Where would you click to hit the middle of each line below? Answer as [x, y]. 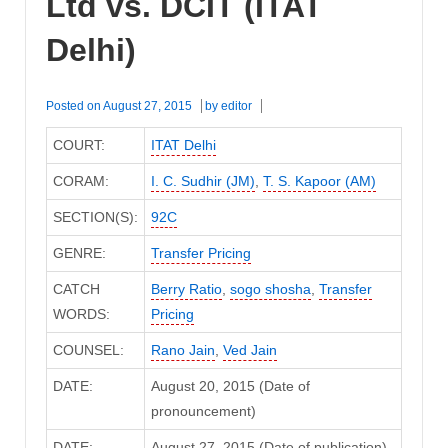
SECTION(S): [95, 216]
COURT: [78, 144]
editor [236, 105]
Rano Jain [182, 349]
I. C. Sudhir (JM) [202, 180]
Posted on [74, 105]
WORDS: [81, 313]
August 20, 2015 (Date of [230, 385]
